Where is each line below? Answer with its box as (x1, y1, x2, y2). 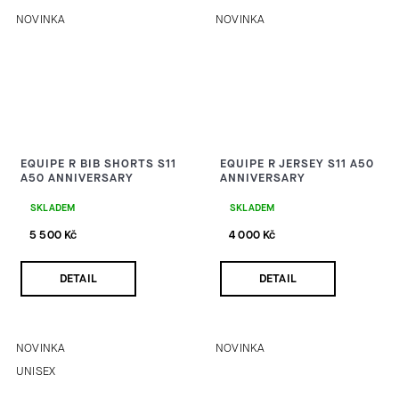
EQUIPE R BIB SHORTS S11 (20, 156, 176, 172)
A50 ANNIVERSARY (20, 170, 134, 186)
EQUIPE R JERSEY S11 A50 (220, 156, 374, 172)
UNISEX (16, 362, 56, 379)
